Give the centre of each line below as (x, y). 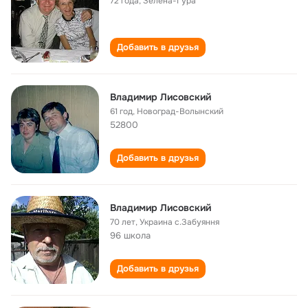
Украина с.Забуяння (179, 222)
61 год (121, 111)
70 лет (123, 222)
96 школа (130, 235)
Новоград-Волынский (180, 111)
